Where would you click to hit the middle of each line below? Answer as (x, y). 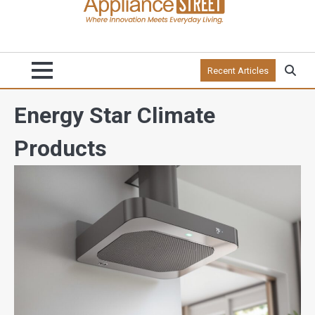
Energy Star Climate (115, 115)
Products (60, 148)
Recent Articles (238, 71)
